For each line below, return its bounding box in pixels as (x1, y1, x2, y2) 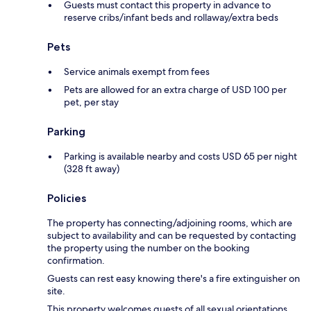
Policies (47, 192, 86, 205)
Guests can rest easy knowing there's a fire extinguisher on (47, 272, 300, 285)
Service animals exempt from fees (64, 65, 210, 78)
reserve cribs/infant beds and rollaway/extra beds (64, 11, 278, 24)
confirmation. (47, 254, 105, 267)
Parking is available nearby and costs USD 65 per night (64, 150, 297, 163)
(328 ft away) (64, 162, 119, 176)
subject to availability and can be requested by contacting (47, 229, 296, 242)
